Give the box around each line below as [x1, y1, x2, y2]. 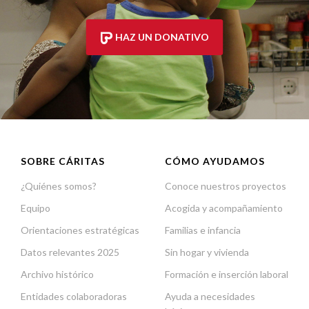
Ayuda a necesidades [165, 290, 255, 303]
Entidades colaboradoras [21, 290, 127, 303]
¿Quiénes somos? [21, 180, 97, 192]
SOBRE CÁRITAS [21, 155, 105, 168]
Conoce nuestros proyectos [165, 180, 286, 192]
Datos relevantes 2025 [21, 246, 119, 259]
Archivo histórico [21, 268, 94, 281]
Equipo [21, 202, 50, 215]
